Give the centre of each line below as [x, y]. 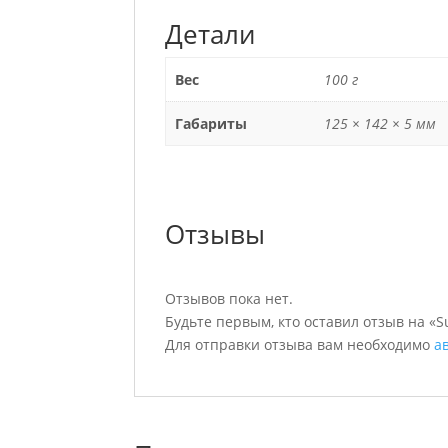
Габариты [210, 123]
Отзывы [215, 234]
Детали [210, 34]
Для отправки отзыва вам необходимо [300, 344]
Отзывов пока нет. [229, 298]
